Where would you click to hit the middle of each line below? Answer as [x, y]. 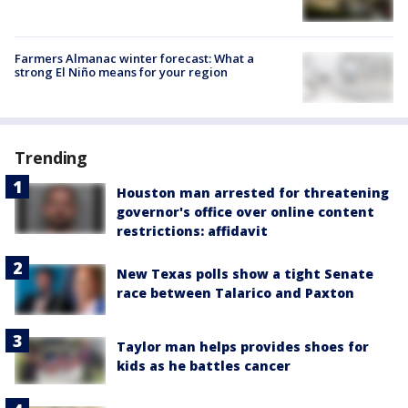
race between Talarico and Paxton [235, 292]
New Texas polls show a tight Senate [245, 273]
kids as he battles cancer [204, 366]
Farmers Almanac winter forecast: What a [134, 58]
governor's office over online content [245, 211]
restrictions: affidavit [192, 230]
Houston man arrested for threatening [253, 192]
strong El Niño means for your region [121, 71]
